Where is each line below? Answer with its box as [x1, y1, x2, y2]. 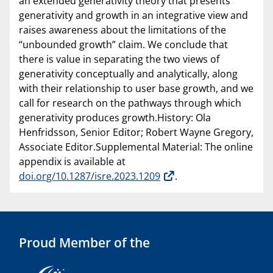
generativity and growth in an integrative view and [19, 8, 248, 22]
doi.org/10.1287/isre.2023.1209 [19, 169, 160, 183]
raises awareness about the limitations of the [19, 23, 226, 37]
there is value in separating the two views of [19, 52, 219, 66]
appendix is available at [19, 154, 126, 168]
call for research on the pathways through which [19, 96, 241, 110]
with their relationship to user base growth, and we [19, 81, 253, 95]
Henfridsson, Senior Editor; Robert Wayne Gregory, [19, 125, 253, 139]
